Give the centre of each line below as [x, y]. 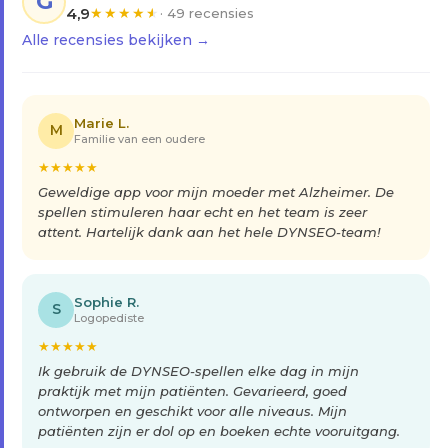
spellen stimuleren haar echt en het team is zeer [202, 211]
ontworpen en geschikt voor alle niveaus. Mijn [192, 410]
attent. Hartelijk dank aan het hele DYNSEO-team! [209, 231]
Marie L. [101, 122]
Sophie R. [106, 301]
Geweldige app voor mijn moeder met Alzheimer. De [216, 191]
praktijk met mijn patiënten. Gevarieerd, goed [192, 390]
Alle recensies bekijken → [116, 39]
